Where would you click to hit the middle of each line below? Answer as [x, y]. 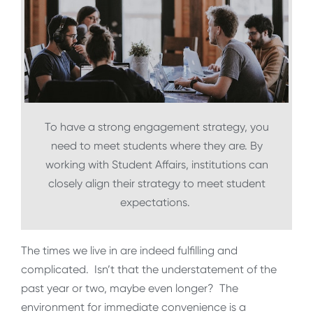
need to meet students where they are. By [156, 146]
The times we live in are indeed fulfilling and [129, 251]
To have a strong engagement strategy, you [156, 127]
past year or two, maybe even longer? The [130, 289]
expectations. [156, 203]
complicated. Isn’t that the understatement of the [149, 270]
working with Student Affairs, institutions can [156, 165]
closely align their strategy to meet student [156, 184]
